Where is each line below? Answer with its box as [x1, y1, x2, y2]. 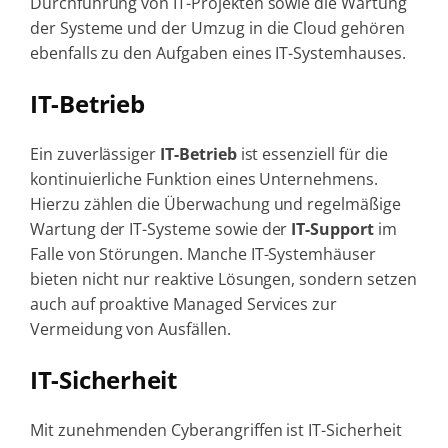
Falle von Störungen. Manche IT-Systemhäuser [29, 242, 376, 265]
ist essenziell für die [236, 142, 388, 165]
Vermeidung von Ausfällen [29, 317, 227, 340]
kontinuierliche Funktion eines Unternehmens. [29, 167, 378, 190]
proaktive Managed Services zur [98, 292, 338, 315]
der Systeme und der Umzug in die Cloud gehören [29, 16, 405, 39]
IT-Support [291, 217, 374, 240]
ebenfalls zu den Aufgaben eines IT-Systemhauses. [29, 41, 406, 64]
